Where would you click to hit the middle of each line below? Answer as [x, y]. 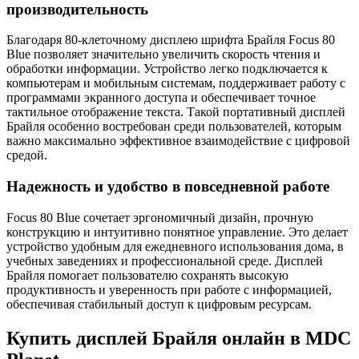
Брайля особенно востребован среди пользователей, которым [174, 127]
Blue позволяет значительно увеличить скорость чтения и [163, 54]
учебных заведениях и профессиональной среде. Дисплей [165, 260]
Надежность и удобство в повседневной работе [168, 187]
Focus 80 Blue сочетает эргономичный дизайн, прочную [160, 217]
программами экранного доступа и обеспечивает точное [161, 98]
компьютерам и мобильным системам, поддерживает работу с [176, 83]
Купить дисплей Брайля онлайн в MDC [179, 338]
